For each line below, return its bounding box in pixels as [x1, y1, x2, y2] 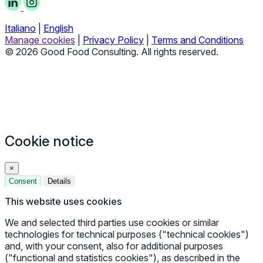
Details [48, 177, 71, 186]
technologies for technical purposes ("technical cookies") [5, 228, 249, 241]
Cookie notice [5, 133, 93, 150]
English [43, 22, 73, 35]
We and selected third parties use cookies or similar [5, 217, 219, 229]
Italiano [5, 22, 36, 35]
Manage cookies [5, 34, 75, 46]
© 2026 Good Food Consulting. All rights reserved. [5, 46, 218, 58]
